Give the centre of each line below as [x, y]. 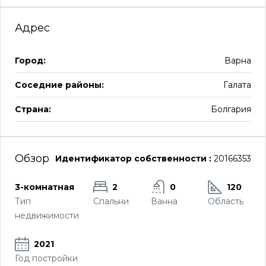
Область [226, 201]
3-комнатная [45, 187]
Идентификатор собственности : [133, 159]
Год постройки [46, 258]
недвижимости [47, 216]
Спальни [111, 201]
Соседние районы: [59, 85]
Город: [30, 61]
